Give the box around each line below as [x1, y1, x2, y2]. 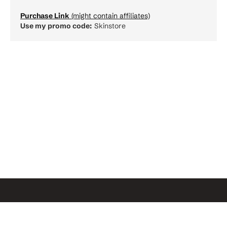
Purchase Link [20, 11, 69, 20]
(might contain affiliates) [69, 11, 150, 20]
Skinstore [94, 21, 126, 30]
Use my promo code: [20, 21, 92, 30]
